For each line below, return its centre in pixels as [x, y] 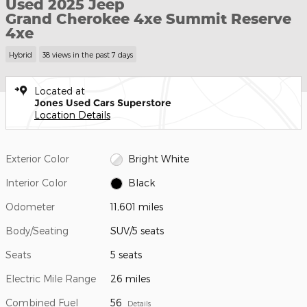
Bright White [158, 158]
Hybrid [21, 54]
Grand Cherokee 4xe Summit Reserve [148, 19]
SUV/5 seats [137, 230]
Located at [60, 90]
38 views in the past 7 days [87, 54]
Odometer [30, 206]
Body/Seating [37, 230]
